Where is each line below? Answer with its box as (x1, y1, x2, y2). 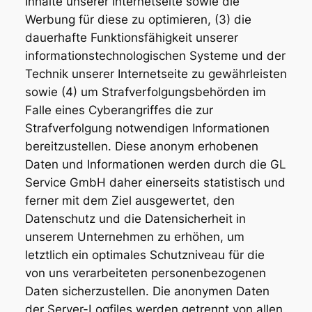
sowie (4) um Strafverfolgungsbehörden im (24, 84, 266, 99)
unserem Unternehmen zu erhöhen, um (24, 229, 244, 244)
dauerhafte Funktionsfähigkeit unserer (24, 30, 238, 45)
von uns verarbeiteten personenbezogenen (24, 265, 266, 280)
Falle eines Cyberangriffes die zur (24, 102, 213, 117)
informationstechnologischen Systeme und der (24, 48, 286, 63)
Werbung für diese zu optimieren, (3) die (24, 12, 251, 26)
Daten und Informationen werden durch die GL (24, 157, 286, 171)
